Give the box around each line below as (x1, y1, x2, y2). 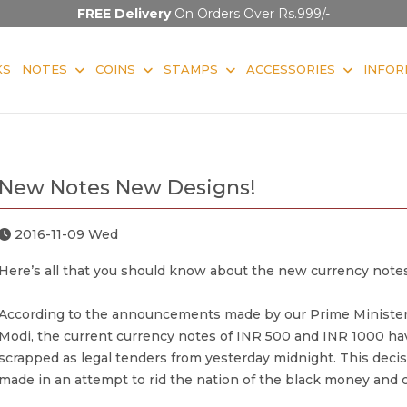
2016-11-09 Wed (10, 225, 118, 243)
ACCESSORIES (246, 61, 335, 76)
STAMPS (164, 61, 218, 76)
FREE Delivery (77, 5, 171, 22)
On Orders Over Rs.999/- (171, 5, 330, 22)
